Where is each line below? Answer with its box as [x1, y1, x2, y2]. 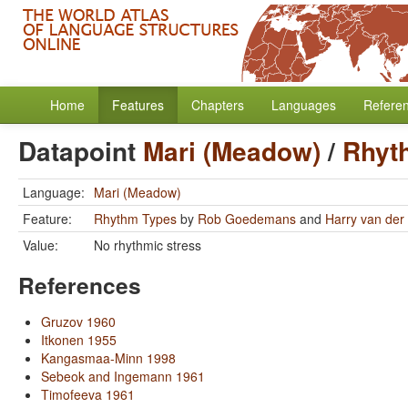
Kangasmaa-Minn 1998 [41, 349, 176, 367]
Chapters [191, 96, 244, 114]
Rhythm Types [94, 209, 177, 228]
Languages [271, 96, 336, 114]
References [18, 269, 141, 301]
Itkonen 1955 [41, 331, 117, 349]
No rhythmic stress [94, 236, 201, 254]
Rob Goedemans [198, 209, 296, 228]
